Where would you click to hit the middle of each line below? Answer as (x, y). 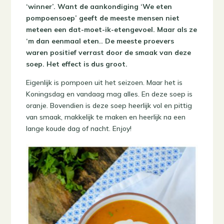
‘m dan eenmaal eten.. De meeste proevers (100, 41)
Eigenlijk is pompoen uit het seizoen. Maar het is (104, 82)
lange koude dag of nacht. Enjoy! (79, 128)
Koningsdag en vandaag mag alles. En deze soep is (109, 94)
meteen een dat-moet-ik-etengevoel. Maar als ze (112, 29)
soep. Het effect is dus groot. (77, 64)
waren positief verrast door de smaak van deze (109, 52)
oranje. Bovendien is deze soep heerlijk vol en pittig (109, 105)
